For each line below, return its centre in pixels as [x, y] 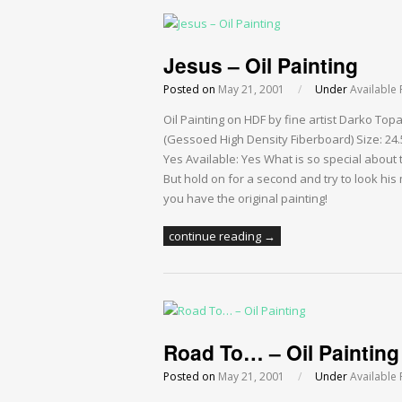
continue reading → [222, 236]
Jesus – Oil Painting [261, 66]
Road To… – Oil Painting [281, 353]
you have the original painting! [245, 199]
